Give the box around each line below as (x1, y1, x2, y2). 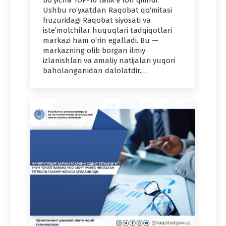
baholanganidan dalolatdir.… (43, 66, 147, 76)
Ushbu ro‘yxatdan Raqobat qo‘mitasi (43, 6, 172, 15)
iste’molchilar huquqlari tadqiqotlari (43, 26, 172, 35)
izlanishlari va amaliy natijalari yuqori (43, 56, 175, 66)
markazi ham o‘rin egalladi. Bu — (43, 36, 158, 45)
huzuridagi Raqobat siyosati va (43, 16, 151, 25)
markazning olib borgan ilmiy (43, 46, 145, 55)
